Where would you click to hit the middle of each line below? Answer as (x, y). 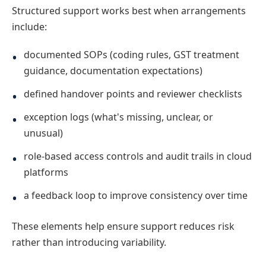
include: (29, 26)
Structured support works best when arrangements (129, 10)
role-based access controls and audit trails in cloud (138, 156)
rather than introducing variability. (89, 242)
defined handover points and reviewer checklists (133, 94)
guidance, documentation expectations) (113, 70)
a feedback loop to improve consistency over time (136, 195)
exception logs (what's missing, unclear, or (118, 117)
